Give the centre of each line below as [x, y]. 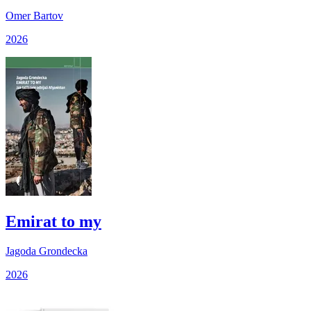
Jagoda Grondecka [47, 251]
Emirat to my [53, 221]
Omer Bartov [34, 15]
